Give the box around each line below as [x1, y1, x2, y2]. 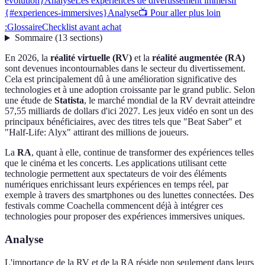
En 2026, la [5, 53, 50, 63]
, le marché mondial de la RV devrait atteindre [84, 95, 255, 106]
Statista [54, 95, 84, 106]
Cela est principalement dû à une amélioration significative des [5, 74, 237, 85]
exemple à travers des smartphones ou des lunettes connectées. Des [5, 190, 254, 201]
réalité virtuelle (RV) [50, 53, 132, 63]
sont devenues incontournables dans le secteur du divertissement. [5, 63, 245, 74]
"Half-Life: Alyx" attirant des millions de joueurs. [5, 127, 189, 138]
